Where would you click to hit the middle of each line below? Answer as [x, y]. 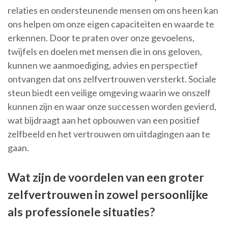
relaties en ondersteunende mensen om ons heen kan [113, 10]
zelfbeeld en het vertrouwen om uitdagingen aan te [109, 134]
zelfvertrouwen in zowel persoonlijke [108, 195]
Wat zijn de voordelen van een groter [106, 177]
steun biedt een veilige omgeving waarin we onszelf [109, 93]
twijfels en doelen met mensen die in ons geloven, [105, 52]
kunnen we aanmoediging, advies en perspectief [103, 65]
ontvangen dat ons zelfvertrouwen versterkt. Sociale [112, 79]
